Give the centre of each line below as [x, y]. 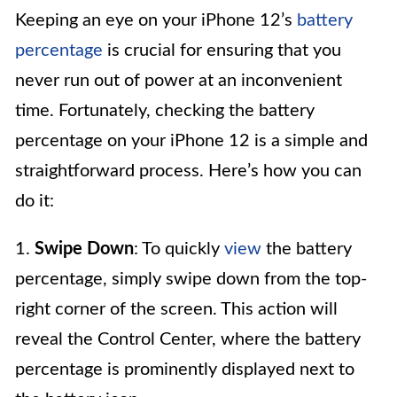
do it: [35, 201]
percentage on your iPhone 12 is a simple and [191, 140]
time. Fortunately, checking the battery [165, 110]
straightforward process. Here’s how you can [188, 171]
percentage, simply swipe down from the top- [191, 279]
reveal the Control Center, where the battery [188, 339]
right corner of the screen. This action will [176, 309]
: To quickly [179, 249]
